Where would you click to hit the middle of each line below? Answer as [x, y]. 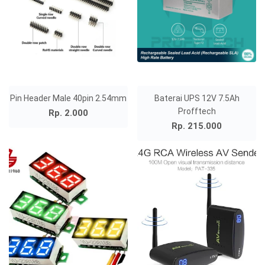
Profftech [197, 112]
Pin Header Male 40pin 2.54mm [68, 98]
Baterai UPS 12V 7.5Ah [197, 98]
